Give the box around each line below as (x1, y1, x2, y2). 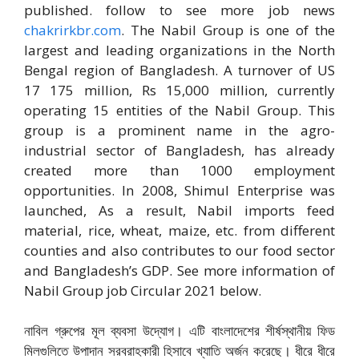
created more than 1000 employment (24, 160, 335, 179)
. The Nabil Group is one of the (121, 20, 335, 39)
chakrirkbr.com (24, 20, 121, 39)
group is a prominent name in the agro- (24, 120, 335, 139)
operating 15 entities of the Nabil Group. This (24, 100, 335, 119)
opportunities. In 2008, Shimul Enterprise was (24, 180, 335, 200)
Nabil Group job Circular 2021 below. (24, 280, 261, 300)
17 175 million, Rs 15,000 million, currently (24, 80, 335, 99)
